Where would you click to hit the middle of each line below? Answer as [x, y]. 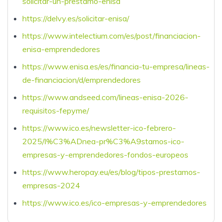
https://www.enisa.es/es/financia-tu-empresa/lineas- [116, 66]
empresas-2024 [51, 185]
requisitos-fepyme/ [55, 110]
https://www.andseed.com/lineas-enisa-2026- [105, 97]
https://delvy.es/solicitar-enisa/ [76, 18]
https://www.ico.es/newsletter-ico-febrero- [99, 128]
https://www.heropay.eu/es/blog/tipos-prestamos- [111, 172]
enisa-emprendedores [61, 49]
